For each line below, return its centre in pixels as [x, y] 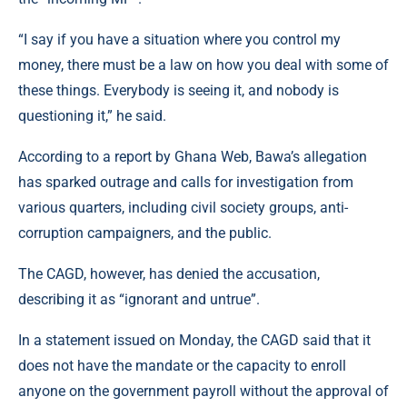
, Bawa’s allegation [308, 156]
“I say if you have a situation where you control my [179, 39]
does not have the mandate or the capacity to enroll [182, 365]
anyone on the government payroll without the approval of [203, 391]
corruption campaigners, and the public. [145, 233]
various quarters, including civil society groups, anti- [183, 207]
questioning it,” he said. [92, 115]
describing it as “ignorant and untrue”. [139, 299]
